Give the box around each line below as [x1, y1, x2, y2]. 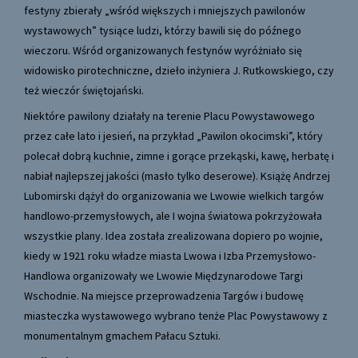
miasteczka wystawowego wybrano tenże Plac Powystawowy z [24, 308, 328, 324]
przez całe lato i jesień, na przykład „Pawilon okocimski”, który [24, 129, 323, 144]
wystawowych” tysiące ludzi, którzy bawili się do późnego [24, 23, 301, 38]
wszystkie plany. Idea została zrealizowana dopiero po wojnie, [24, 229, 323, 244]
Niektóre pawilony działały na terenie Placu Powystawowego [24, 109, 315, 124]
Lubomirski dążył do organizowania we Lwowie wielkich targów [24, 189, 324, 204]
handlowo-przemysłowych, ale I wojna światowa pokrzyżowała [24, 209, 322, 224]
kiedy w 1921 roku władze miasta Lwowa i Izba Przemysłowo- [24, 249, 316, 264]
